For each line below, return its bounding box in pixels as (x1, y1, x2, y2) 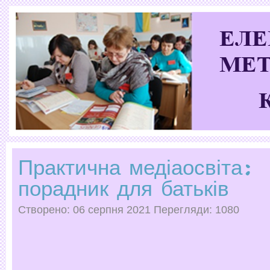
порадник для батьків (18, 174, 229, 202)
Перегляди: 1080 (154, 204, 239, 216)
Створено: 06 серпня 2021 (18, 204, 154, 216)
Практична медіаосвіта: (18, 153, 253, 181)
